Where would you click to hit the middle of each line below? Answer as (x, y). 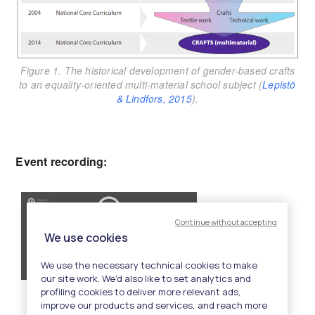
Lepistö (279, 84)
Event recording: (62, 161)
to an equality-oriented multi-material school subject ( (141, 84)
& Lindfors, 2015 (154, 98)
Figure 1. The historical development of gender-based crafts (157, 70)
